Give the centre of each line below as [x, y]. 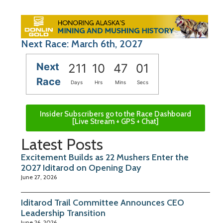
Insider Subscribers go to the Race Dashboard [115, 114]
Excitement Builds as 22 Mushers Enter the [105, 157]
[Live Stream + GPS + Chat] [115, 121]
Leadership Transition [63, 213]
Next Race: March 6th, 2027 [82, 44]
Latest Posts [62, 144]
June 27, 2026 [39, 177]
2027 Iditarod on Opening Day [81, 167]
